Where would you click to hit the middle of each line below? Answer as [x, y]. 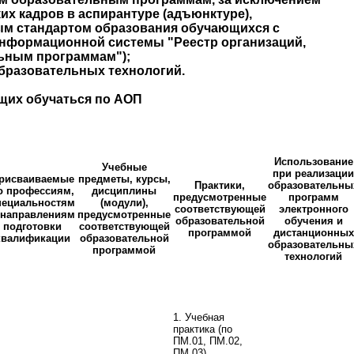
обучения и [313, 221]
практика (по [203, 330]
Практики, [220, 186]
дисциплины [124, 191]
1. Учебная [199, 318]
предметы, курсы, [124, 179]
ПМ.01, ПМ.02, [208, 341]
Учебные [124, 168]
